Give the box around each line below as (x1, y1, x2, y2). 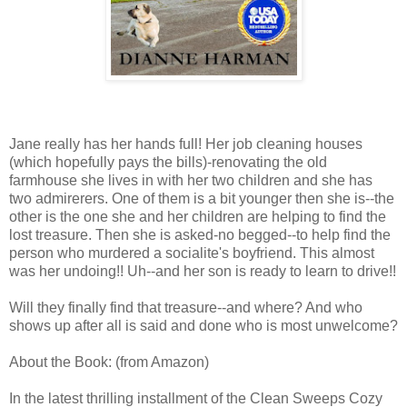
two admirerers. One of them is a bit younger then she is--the (9, 191, 394, 207)
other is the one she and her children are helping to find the (9, 209, 386, 225)
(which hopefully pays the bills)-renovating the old (9, 154, 327, 171)
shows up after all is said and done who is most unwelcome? (9, 318, 398, 334)
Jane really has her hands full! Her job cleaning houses (9, 136, 362, 153)
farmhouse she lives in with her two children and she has (9, 173, 372, 189)
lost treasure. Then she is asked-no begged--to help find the (9, 227, 391, 243)
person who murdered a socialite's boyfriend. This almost (9, 245, 374, 262)
